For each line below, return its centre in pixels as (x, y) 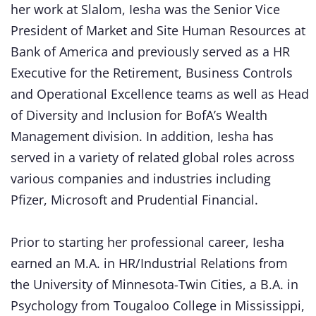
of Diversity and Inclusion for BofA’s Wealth (139, 115)
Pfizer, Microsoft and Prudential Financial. (134, 199)
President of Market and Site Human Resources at (158, 30)
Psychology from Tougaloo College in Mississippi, (158, 305)
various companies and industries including (141, 178)
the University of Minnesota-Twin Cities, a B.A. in (154, 284)
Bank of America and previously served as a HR (150, 51)
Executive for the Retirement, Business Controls (152, 72)
